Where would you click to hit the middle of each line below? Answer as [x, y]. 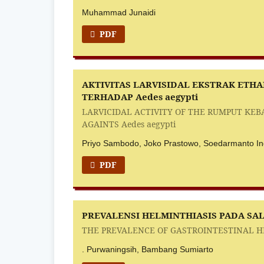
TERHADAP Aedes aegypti [140, 97]
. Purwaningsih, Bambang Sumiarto [148, 249]
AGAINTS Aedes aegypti [129, 124]
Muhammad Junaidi [119, 12]
